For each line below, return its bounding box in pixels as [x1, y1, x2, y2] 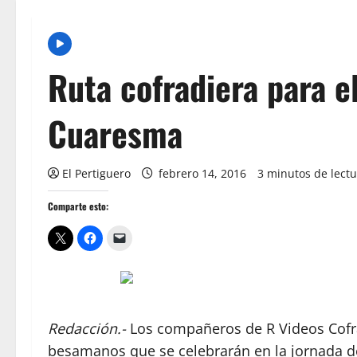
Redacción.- [48, 319, 130, 338]
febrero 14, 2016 [155, 166, 249, 181]
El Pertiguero [62, 166, 131, 181]
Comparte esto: [48, 199, 108, 213]
